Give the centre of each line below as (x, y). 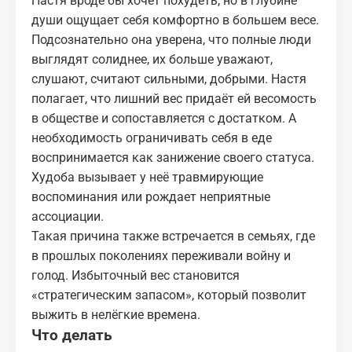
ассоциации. (68, 216)
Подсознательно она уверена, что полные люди (171, 40)
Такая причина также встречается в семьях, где (173, 236)
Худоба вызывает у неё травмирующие (147, 177)
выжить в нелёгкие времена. (116, 315)
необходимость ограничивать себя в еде (152, 138)
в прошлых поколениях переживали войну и (161, 256)
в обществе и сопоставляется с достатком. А (164, 118)
